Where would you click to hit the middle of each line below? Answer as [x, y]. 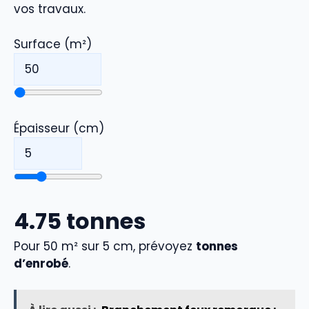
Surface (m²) [53, 44]
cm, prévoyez [153, 246]
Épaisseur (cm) [59, 129]
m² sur [80, 246]
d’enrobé [41, 263]
